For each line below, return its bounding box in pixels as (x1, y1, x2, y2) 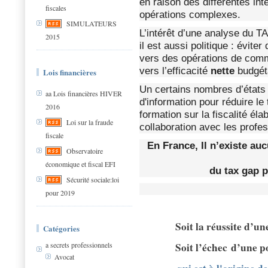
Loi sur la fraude (66, 117, 113, 127)
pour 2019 (45, 188, 75, 197)
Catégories (43, 223, 80, 234)
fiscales (45, 3, 66, 13)
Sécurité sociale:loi (66, 175, 119, 185)
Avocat (54, 252, 74, 262)
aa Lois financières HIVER (45, 89, 122, 99)
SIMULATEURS (66, 19, 117, 29)
